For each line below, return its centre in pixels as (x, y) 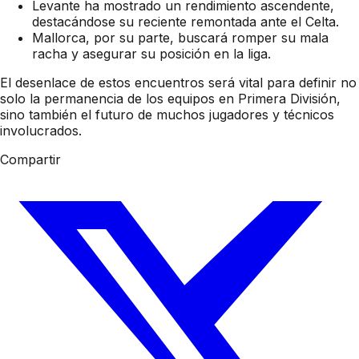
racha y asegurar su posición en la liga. (151, 54)
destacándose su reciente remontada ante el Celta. (186, 22)
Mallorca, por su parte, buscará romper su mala (180, 38)
